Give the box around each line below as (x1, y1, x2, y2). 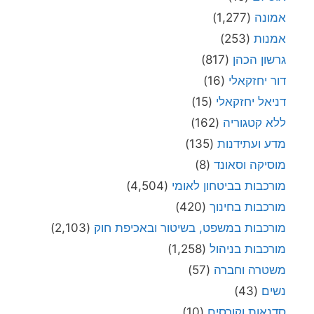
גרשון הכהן (233, 52, 286, 67)
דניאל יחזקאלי (216, 94, 286, 109)
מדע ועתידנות (217, 136, 286, 151)
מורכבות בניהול (210, 241, 286, 256)
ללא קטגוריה (223, 115, 286, 130)
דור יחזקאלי (228, 73, 286, 88)
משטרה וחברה (214, 262, 286, 277)
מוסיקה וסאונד (214, 157, 286, 172)
